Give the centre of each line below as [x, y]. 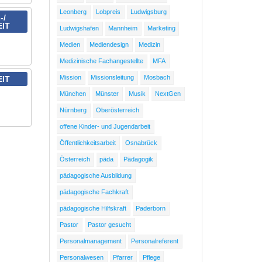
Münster [107, 94]
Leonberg [73, 12]
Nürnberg [73, 110]
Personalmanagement [91, 241]
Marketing [161, 28]
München [73, 94]
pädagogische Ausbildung [96, 176]
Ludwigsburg [148, 12]
